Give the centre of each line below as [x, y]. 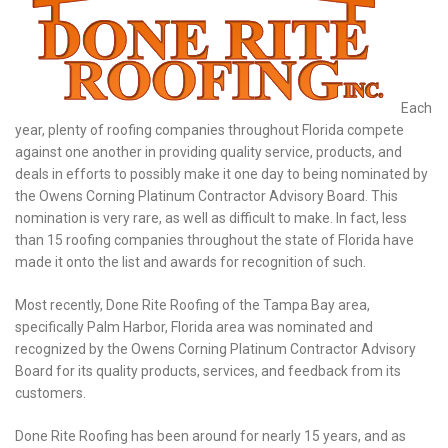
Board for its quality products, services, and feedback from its [208, 370]
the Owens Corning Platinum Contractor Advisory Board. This [206, 195]
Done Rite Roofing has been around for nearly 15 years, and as [210, 435]
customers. [50, 392]
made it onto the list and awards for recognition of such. [190, 261]
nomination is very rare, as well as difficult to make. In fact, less [211, 217]
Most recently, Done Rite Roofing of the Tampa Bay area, [192, 304]
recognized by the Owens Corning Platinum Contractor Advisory [215, 348]
